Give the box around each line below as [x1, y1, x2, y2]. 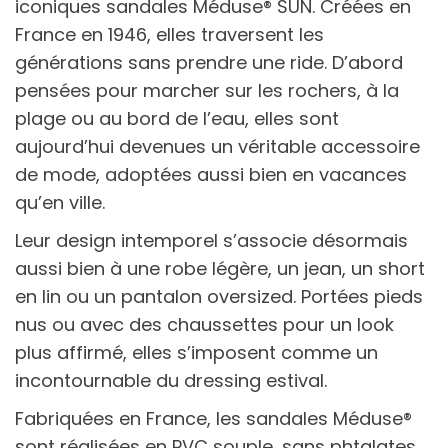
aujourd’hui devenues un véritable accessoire [15, 133, 420, 159]
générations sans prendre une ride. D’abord [15, 49, 403, 75]
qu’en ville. [15, 189, 105, 215]
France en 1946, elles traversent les [15, 21, 324, 47]
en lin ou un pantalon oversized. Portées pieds [15, 283, 423, 309]
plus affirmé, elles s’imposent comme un [15, 339, 378, 365]
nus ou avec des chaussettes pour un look [15, 311, 394, 337]
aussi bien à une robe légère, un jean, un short [15, 255, 425, 281]
